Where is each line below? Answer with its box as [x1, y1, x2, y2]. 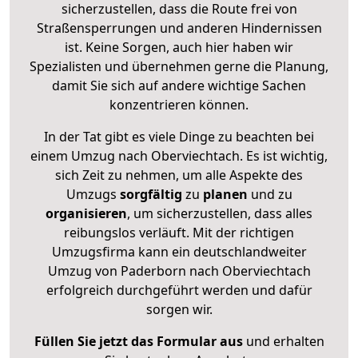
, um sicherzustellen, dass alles [127, 204, 312, 222]
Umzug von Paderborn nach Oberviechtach [47, 261, 311, 280]
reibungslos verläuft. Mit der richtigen [64, 223, 294, 241]
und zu [247, 185, 292, 203]
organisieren [46, 204, 127, 222]
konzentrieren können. [109, 95, 249, 113]
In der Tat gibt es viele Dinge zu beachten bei [44, 127, 314, 145]
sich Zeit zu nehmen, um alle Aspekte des [55, 165, 303, 184]
